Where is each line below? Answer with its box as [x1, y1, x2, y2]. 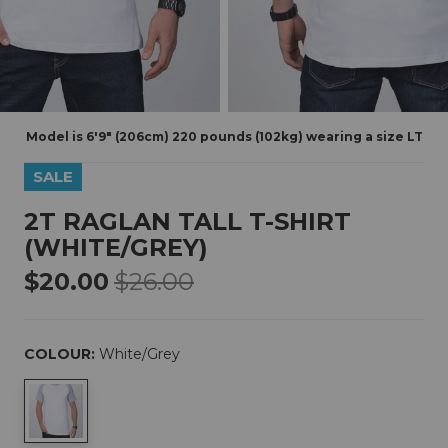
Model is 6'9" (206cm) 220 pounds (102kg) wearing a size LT [25, 129, 423, 145]
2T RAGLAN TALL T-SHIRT [24, 207, 351, 237]
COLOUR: [24, 345, 99, 364]
